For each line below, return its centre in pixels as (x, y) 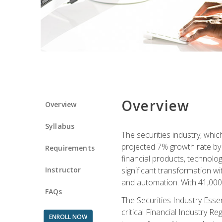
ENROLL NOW (68, 217)
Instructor (63, 169)
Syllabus (60, 126)
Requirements (70, 148)
